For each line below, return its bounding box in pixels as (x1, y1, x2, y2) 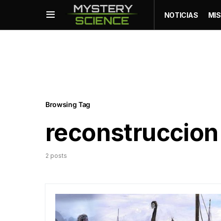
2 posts (45, 152, 67, 159)
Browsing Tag (45, 100, 90, 109)
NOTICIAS (164, 10, 198, 19)
